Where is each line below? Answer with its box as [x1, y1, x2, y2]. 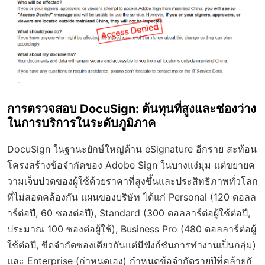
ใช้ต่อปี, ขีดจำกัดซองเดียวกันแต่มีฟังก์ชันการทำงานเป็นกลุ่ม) [7, 239, 256, 251]
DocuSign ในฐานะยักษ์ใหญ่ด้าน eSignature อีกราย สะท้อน [7, 143, 257, 156]
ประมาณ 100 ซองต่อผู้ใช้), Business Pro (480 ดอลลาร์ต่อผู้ [7, 223, 256, 235]
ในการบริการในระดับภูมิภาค [7, 116, 156, 131]
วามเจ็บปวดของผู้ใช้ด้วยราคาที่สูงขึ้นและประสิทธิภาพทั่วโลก [7, 175, 258, 188]
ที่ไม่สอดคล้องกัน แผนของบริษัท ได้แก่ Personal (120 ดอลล [7, 191, 256, 203]
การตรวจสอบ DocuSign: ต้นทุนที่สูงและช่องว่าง [7, 102, 256, 117]
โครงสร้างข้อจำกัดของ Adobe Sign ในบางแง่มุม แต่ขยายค [7, 159, 255, 172]
